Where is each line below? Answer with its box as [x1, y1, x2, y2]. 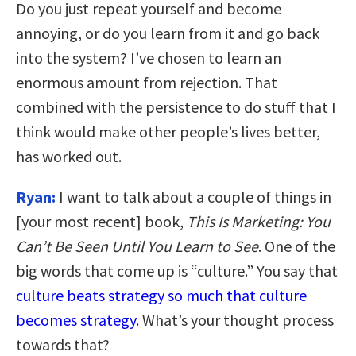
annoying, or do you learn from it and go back [16, 22, 319, 43]
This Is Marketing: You [187, 211, 331, 231]
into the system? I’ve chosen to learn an [16, 47, 281, 68]
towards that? [16, 334, 110, 354]
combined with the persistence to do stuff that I [16, 96, 336, 117]
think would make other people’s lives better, [16, 121, 320, 141]
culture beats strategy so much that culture [16, 284, 307, 305]
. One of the [258, 235, 335, 256]
